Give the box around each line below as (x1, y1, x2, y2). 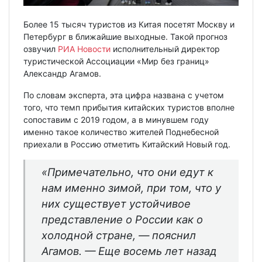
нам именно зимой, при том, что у (42, 181, 221, 194)
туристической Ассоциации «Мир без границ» (23, 56, 209, 66)
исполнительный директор (111, 43, 220, 54)
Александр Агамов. (23, 68, 101, 78)
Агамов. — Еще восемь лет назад (42, 244, 217, 257)
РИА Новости (58, 43, 111, 54)
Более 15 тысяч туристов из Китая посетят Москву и (23, 19, 235, 29)
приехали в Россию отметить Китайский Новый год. (23, 139, 230, 149)
